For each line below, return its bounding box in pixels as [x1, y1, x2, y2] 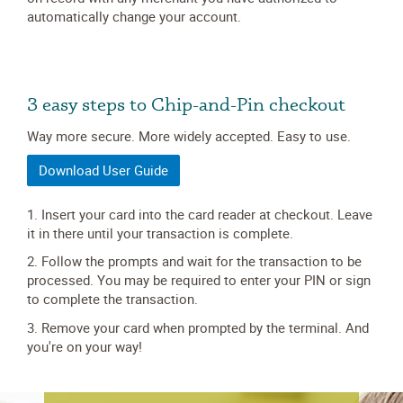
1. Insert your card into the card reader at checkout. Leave [27, 204, 372, 223]
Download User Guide [39, 161, 168, 179]
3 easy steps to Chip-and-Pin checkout [27, 92, 345, 115]
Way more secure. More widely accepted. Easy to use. [27, 126, 351, 145]
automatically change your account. [27, 7, 241, 25]
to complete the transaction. [27, 290, 198, 308]
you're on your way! [27, 336, 142, 355]
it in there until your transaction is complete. [27, 223, 293, 242]
